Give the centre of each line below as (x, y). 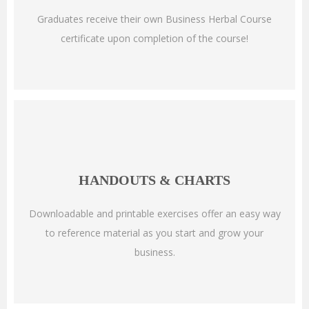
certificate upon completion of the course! (154, 39)
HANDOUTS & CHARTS (154, 180)
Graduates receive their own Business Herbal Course (154, 19)
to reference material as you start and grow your (154, 233)
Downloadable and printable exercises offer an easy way (154, 214)
